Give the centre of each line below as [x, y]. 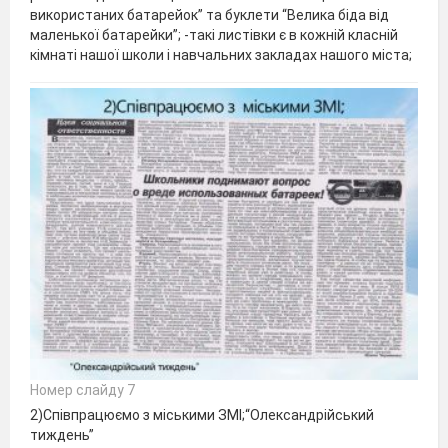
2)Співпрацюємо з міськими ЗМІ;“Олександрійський [202, 414]
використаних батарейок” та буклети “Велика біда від [209, 14]
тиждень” [62, 434]
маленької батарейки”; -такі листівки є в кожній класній [214, 34]
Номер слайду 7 [82, 389]
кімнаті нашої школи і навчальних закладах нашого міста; [221, 54]
